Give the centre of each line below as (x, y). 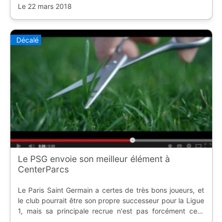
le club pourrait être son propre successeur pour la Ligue (111, 201)
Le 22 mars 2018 (45, 6)
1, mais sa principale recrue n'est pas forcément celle (111, 211)
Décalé (27, 40)
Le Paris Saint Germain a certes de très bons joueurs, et (111, 190)
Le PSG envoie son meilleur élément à (94, 159)
